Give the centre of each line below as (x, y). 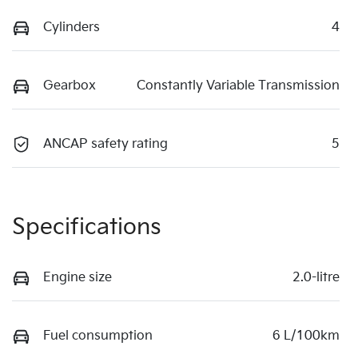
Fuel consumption (98, 336)
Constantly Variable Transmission (238, 86)
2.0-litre (316, 278)
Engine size (78, 278)
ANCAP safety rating (105, 145)
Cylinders (72, 28)
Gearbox (70, 86)
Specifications (87, 228)
